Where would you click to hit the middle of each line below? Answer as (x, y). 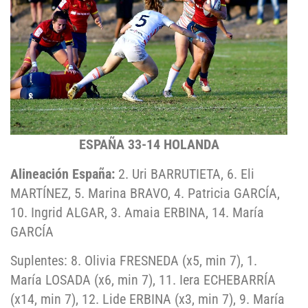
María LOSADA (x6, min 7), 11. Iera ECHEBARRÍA (143, 280)
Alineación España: (63, 174)
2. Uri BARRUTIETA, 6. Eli (185, 174)
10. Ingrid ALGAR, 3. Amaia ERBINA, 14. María (137, 212)
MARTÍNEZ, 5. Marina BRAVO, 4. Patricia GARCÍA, (145, 193)
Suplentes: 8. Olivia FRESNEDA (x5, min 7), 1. (134, 261)
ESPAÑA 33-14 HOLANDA (149, 145)
